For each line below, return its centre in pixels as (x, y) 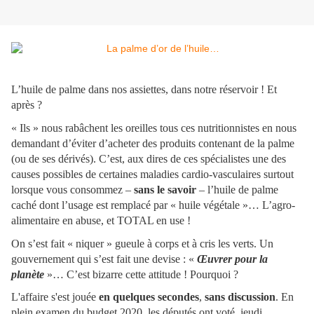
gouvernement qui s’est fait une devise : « (104, 259)
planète (28, 274)
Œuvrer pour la (232, 259)
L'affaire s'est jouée (55, 297)
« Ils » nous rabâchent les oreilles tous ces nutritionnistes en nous (154, 128)
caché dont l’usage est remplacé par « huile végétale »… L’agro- (153, 205)
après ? (27, 105)
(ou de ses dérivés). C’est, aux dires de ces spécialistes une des (149, 158)
